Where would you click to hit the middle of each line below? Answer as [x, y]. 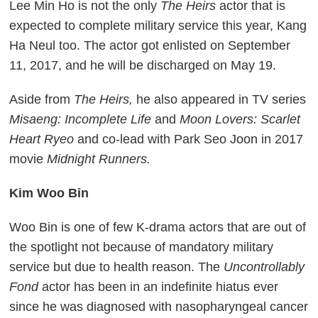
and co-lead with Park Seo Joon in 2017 [189, 139]
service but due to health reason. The [117, 267]
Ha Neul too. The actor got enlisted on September [150, 45]
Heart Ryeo [42, 139]
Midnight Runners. [99, 159]
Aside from [42, 99]
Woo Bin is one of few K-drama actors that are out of [158, 227]
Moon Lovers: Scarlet [238, 119]
